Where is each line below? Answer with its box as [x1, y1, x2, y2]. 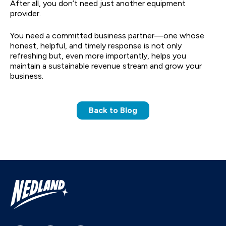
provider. [10, 8, 41, 18]
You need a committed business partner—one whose [10, 30, 204, 40]
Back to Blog [89, 105, 137, 115]
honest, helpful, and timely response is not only [10, 40, 182, 50]
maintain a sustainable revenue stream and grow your [10, 61, 202, 71]
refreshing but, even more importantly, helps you [10, 50, 186, 61]
